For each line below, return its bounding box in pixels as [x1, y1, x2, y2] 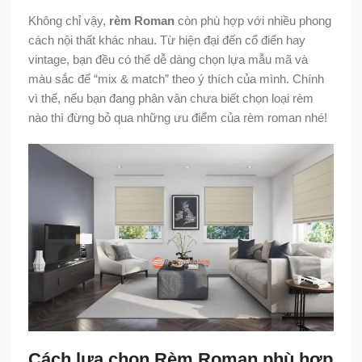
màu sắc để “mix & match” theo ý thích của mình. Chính [28, 71, 324, 86]
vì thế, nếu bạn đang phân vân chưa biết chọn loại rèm [28, 90, 314, 105]
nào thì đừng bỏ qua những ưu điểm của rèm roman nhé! [28, 110, 327, 124]
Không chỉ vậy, [28, 13, 109, 27]
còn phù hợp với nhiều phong [175, 13, 331, 27]
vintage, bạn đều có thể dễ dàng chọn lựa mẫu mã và [28, 52, 308, 66]
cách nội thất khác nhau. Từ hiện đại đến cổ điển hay [28, 32, 305, 47]
